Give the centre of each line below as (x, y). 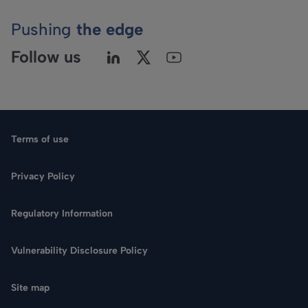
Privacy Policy (43, 176)
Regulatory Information (62, 213)
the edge (110, 29)
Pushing (44, 29)
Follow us (46, 56)
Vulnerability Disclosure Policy (79, 250)
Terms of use (40, 139)
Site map (30, 287)
